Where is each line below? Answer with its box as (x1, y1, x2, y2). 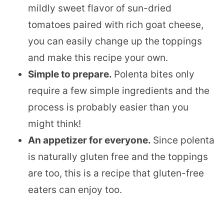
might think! (28, 117, 81, 129)
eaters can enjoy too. (28, 183, 122, 195)
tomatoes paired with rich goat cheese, (28, 18, 203, 30)
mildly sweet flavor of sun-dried (28, 2, 171, 14)
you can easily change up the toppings (28, 35, 202, 47)
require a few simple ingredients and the (28, 84, 209, 96)
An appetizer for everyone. (28, 134, 153, 146)
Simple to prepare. (28, 68, 114, 80)
